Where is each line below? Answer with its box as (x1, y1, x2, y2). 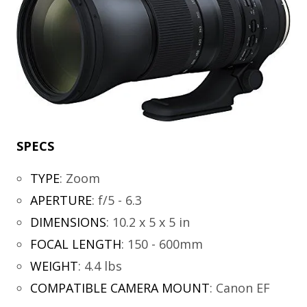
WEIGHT (29, 258, 78, 275)
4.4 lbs (84, 258, 122, 275)
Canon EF (215, 280, 270, 297)
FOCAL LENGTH (29, 236, 121, 253)
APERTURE (29, 192, 92, 209)
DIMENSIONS (29, 214, 106, 231)
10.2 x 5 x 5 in (112, 214, 190, 231)
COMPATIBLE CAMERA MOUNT (29, 280, 210, 297)
